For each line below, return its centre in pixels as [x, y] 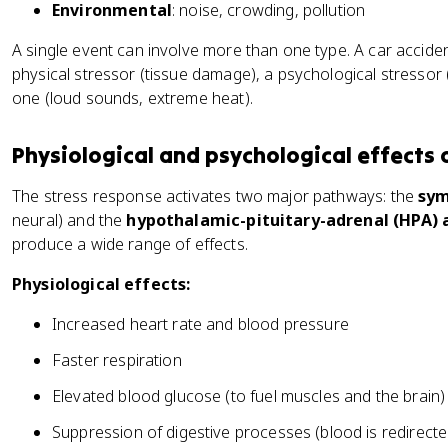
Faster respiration [117, 360]
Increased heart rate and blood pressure [200, 324]
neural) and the [69, 220]
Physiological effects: [101, 284]
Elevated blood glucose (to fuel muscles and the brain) [249, 396]
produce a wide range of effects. [130, 244]
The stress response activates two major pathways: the [215, 196]
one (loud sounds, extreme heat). [132, 98]
